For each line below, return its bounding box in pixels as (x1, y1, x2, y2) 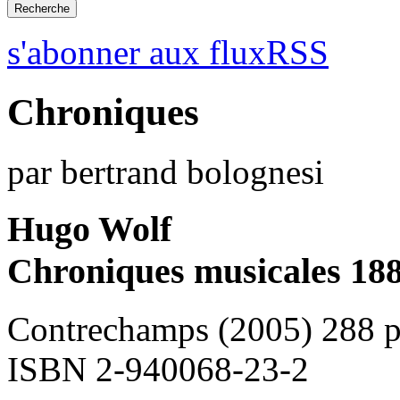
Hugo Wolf (7, 209, 171, 250)
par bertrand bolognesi (7, 152, 324, 191)
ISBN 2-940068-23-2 (7, 350, 309, 389)
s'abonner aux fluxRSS (7, 32, 329, 71)
